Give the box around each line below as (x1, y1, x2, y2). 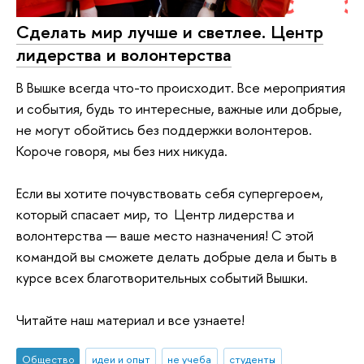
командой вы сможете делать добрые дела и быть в (16, 246, 337, 266)
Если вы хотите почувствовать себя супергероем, (16, 183, 323, 202)
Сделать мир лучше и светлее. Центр (16, 19, 323, 45)
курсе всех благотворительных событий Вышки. (16, 267, 308, 287)
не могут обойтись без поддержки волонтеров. (16, 119, 312, 139)
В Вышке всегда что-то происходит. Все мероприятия (16, 77, 345, 97)
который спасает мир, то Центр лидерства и (16, 204, 294, 223)
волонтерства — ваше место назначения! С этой (16, 225, 314, 245)
